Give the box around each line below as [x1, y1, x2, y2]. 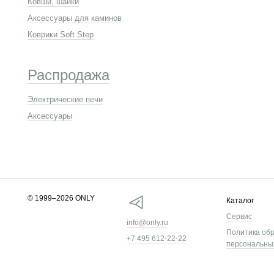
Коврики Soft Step [28, 29, 94, 39]
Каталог [226, 196, 254, 205]
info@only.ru [127, 218, 169, 227]
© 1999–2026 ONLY [28, 194, 95, 203]
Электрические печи [28, 94, 103, 104]
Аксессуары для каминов [28, 13, 122, 23]
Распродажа [28, 66, 109, 83]
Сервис [226, 212, 252, 221]
